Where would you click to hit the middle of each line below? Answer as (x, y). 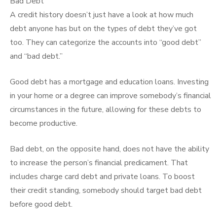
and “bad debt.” (36, 56)
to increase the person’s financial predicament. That (99, 163)
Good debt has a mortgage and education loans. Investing (109, 82)
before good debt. (41, 204)
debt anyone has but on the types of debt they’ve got (103, 29)
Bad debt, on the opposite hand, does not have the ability (110, 149)
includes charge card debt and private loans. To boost (102, 177)
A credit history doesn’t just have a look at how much (102, 15)
